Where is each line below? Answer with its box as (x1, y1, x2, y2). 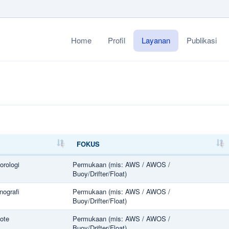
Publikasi (187, 35, 217, 45)
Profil (108, 35, 125, 45)
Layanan (142, 35, 170, 45)
